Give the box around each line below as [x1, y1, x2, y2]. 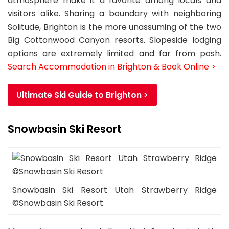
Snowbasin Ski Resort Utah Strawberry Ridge [12, 184, 217, 196]
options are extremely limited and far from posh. [8, 48, 221, 60]
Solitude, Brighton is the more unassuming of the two [8, 21, 221, 33]
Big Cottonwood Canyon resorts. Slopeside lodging [8, 34, 221, 47]
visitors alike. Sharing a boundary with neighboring [8, 8, 221, 20]
